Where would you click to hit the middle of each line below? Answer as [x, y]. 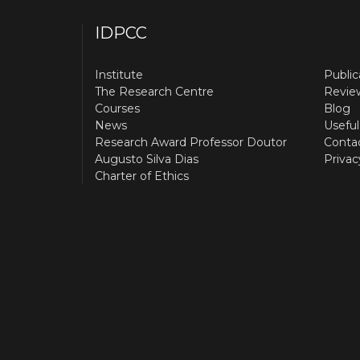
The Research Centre [154, 92]
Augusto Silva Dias [147, 160]
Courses [117, 109]
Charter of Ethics [142, 176]
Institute [119, 75]
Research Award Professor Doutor [191, 143]
